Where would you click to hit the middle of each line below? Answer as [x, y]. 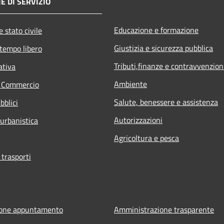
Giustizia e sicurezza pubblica [163, 48]
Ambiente [130, 84]
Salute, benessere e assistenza [166, 102]
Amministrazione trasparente [164, 209]
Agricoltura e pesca [146, 138]
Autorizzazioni [138, 120]
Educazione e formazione [156, 30]
